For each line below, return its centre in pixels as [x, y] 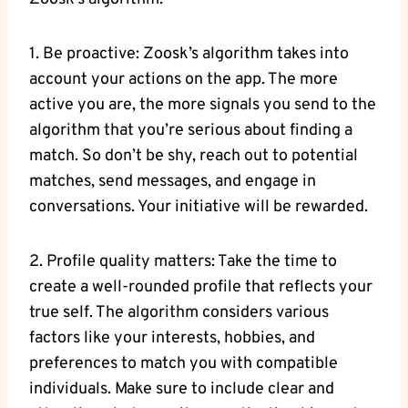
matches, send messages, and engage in [173, 181]
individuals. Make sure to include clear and [182, 389]
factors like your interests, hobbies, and [172, 338]
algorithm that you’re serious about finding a [191, 130]
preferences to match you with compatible [184, 363]
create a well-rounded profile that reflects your [201, 287]
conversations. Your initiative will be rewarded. [199, 207]
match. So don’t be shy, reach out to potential [194, 156]
